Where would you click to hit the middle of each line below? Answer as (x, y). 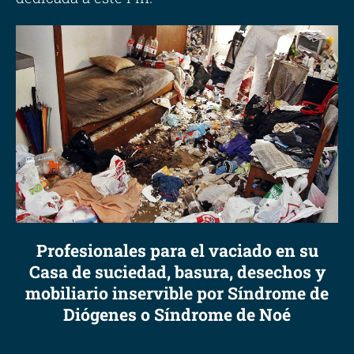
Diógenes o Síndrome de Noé (177, 314)
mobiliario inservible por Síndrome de (177, 293)
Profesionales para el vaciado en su (177, 250)
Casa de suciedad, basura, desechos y (177, 271)
